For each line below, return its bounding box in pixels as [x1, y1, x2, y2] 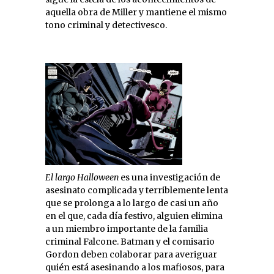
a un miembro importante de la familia [45, 223, 208, 235]
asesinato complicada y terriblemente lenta [45, 185, 228, 196]
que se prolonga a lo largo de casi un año [45, 198, 218, 209]
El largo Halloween [45, 172, 119, 183]
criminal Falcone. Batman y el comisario [45, 236, 215, 248]
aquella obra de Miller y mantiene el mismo [45, 7, 227, 18]
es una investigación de [119, 172, 220, 183]
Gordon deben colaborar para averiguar [45, 249, 217, 261]
